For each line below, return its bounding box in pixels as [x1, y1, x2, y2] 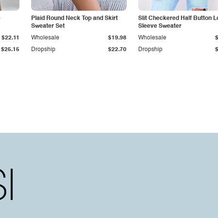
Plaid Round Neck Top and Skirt [31, 16, 118, 21]
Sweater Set [31, 23, 65, 29]
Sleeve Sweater [138, 23, 182, 29]
